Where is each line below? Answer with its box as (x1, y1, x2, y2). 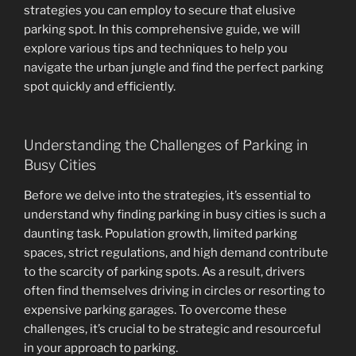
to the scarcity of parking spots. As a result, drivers (24, 264, 305, 279)
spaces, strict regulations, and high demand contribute (24, 245, 328, 260)
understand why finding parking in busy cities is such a (24, 207, 326, 222)
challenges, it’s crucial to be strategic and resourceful (24, 321, 321, 336)
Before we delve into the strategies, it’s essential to (24, 188, 311, 203)
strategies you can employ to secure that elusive (24, 2, 296, 17)
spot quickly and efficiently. (24, 79, 176, 94)
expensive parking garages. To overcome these (24, 302, 287, 317)
